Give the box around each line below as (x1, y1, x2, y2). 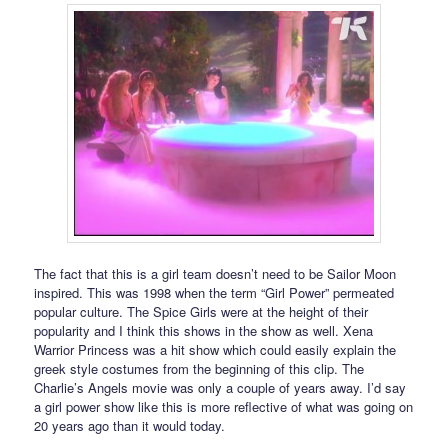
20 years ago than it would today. (34, 416, 226, 436)
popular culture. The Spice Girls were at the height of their (34, 302, 369, 322)
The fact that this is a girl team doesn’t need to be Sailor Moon (34, 264, 397, 284)
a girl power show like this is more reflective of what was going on (34, 397, 414, 417)
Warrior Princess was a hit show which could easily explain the (34, 340, 397, 360)
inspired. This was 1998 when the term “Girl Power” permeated (34, 283, 395, 303)
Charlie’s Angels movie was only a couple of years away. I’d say (34, 378, 407, 398)
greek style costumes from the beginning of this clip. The (34, 359, 365, 379)
